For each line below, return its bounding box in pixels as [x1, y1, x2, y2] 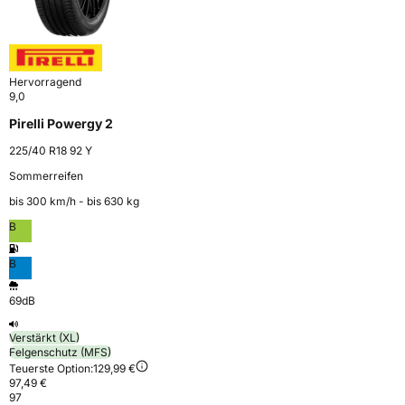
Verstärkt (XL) [9, 330, 80, 344]
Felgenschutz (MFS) [9, 344, 111, 359]
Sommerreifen [9, 168, 83, 183]
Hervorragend [9, 74, 81, 89]
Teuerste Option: [9, 361, 93, 375]
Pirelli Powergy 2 [9, 115, 113, 131]
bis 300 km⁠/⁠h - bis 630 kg [9, 193, 139, 208]
